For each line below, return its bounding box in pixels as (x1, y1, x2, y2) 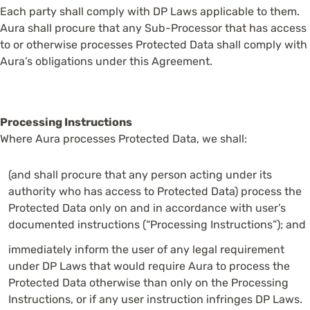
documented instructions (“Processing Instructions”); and (8, 218, 306, 231)
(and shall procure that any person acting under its (8, 168, 272, 181)
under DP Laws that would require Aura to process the (8, 259, 290, 273)
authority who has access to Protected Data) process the (8, 185, 302, 198)
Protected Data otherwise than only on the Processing (8, 276, 289, 289)
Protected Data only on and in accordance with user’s (8, 201, 286, 215)
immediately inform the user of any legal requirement (8, 243, 284, 256)
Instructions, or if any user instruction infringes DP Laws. (8, 293, 302, 306)
